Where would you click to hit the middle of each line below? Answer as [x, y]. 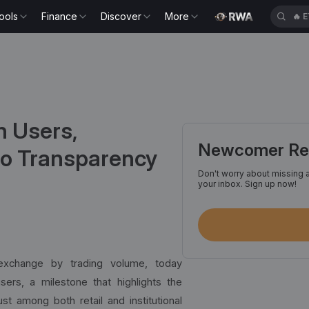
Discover [121, 16]
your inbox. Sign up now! [247, 184]
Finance [60, 16]
